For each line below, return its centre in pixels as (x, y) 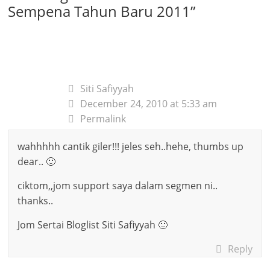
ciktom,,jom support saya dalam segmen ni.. (118, 185)
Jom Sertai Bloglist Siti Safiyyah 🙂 (93, 224)
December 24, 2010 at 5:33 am (149, 103)
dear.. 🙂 (37, 161)
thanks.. (36, 200)
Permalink (103, 118)
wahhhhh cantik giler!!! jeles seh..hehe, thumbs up (131, 146)
